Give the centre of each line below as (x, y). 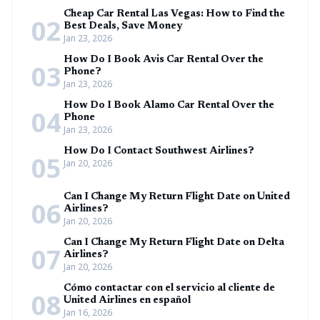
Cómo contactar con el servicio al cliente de (169, 289)
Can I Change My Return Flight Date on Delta (174, 243)
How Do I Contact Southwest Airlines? (159, 151)
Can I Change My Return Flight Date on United (177, 197)
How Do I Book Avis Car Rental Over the (164, 60)
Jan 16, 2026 (88, 312)
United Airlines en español (127, 301)
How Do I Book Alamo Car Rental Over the (169, 106)
